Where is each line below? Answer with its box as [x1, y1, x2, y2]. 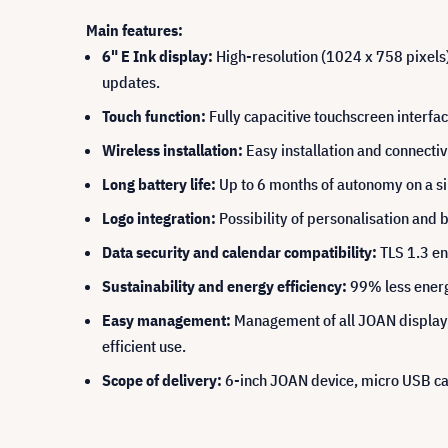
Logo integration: [102, 208, 216, 228]
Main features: [86, 20, 183, 40]
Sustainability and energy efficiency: [102, 276, 347, 296]
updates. [102, 72, 160, 92]
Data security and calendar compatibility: [102, 242, 377, 262]
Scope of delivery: [102, 370, 222, 390]
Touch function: [102, 106, 206, 126]
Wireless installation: [102, 140, 243, 160]
